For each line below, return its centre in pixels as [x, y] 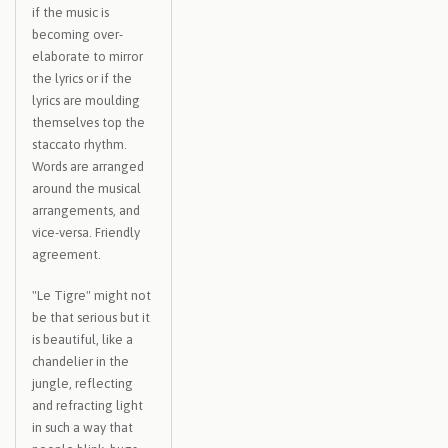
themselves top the [88, 122]
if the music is [70, 12]
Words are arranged [88, 166]
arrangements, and [86, 210]
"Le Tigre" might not [91, 295]
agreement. [66, 254]
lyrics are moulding [86, 100]
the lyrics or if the [82, 78]
